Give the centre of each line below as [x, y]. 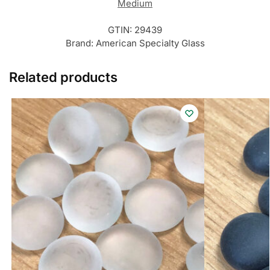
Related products [63, 77]
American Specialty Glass [150, 43]
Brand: [80, 43]
